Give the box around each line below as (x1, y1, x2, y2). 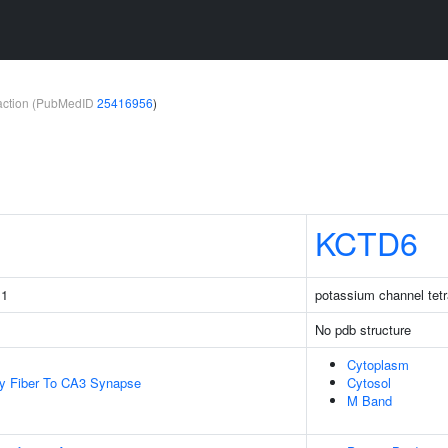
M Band (347, 391, 392, 410)
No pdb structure (315, 320, 411, 339)
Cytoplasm (347, 355, 409, 374)
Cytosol (347, 373, 391, 392)
